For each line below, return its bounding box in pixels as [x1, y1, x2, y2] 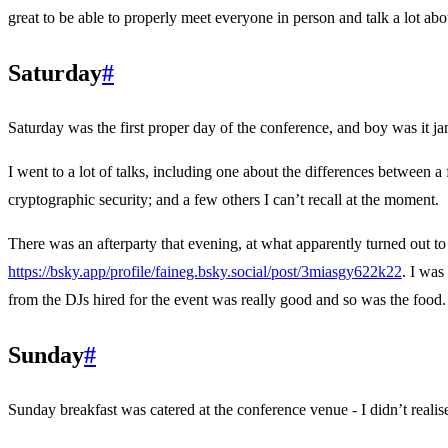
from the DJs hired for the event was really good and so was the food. [8, 290, 446, 308]
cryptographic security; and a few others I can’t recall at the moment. [8, 190, 439, 208]
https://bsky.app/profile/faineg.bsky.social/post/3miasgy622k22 [8, 262, 402, 280]
